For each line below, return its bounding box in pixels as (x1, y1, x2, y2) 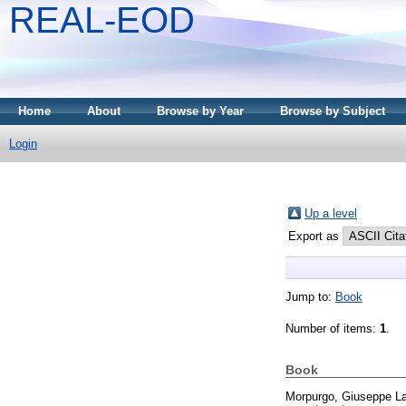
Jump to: (285, 289, 335, 304)
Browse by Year (157, 104, 244, 118)
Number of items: (285, 321, 380, 335)
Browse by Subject (280, 104, 385, 118)
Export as (288, 228, 343, 243)
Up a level (304, 206, 357, 220)
